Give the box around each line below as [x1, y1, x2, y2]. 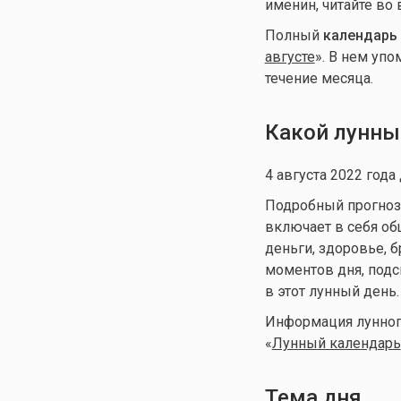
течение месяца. [264, 70, 373, 88]
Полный [264, 27, 323, 45]
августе [264, 48, 315, 66]
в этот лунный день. [264, 283, 399, 301]
